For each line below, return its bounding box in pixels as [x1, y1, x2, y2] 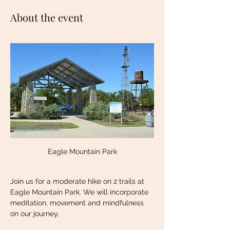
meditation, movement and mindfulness [10, 199, 146, 207]
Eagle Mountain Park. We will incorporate [10, 188, 150, 197]
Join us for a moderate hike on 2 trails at [10, 177, 146, 186]
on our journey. [10, 209, 61, 218]
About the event [10, 10, 83, 24]
